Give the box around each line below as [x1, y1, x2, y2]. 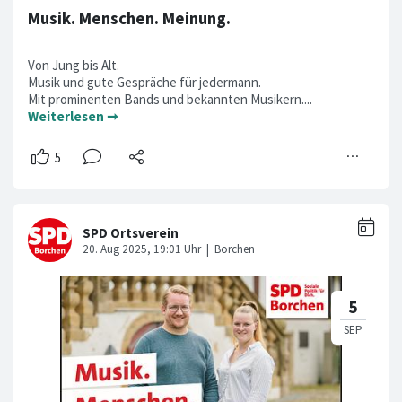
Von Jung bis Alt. [28, 57, 119, 74]
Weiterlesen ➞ [28, 108, 118, 126]
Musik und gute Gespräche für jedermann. [28, 74, 261, 92]
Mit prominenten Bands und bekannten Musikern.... [28, 91, 315, 109]
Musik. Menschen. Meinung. [28, 8, 231, 30]
